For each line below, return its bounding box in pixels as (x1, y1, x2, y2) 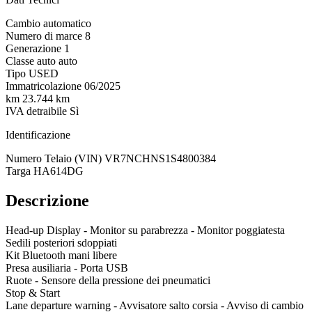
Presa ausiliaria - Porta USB (6, 261, 128, 274)
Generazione (6, 42, 61, 54)
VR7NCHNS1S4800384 (104, 152, 216, 164)
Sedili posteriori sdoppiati (6, 236, 117, 249)
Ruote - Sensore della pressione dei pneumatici (6, 274, 210, 286)
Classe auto (6, 54, 56, 67)
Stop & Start (6, 286, 60, 299)
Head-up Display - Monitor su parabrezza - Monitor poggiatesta (6, 224, 285, 236)
